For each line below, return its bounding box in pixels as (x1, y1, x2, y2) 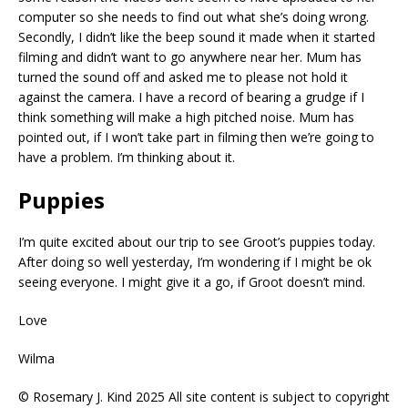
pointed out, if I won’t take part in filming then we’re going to (18, 127, 374, 146)
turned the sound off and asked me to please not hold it (18, 67, 348, 86)
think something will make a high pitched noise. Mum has (18, 107, 354, 126)
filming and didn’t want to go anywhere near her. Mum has (18, 47, 362, 66)
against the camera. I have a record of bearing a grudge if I (18, 87, 364, 106)
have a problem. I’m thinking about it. (18, 148, 235, 166)
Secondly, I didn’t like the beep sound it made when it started (18, 27, 375, 46)
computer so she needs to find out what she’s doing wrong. (18, 7, 369, 25)
